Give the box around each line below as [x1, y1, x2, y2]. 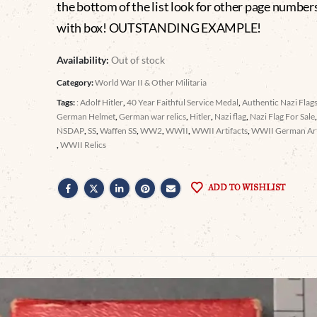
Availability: [57, 53, 112, 66]
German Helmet [57, 110, 116, 122]
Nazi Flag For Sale [250, 110, 316, 122]
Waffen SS [100, 125, 137, 136]
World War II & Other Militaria [95, 76, 207, 88]
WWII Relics [60, 139, 107, 150]
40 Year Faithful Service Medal [127, 96, 239, 108]
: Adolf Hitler [76, 96, 124, 108]
